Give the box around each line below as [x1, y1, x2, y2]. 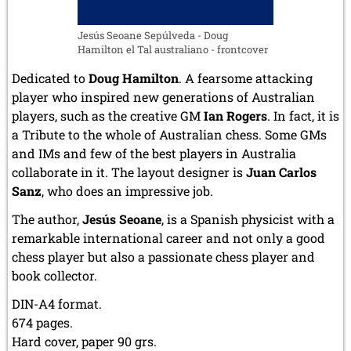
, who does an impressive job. [42, 182, 213, 199]
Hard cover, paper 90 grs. [12, 332, 157, 349]
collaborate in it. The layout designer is [12, 163, 246, 180]
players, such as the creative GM [12, 107, 204, 124]
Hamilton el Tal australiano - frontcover [78, 42, 268, 56]
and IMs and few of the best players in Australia [12, 144, 296, 161]
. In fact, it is [267, 107, 339, 124]
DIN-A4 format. [12, 295, 102, 312]
